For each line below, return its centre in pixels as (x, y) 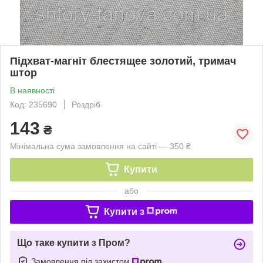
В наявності (32, 90)
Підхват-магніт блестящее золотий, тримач (123, 61)
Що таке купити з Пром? (74, 242)
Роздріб (86, 104)
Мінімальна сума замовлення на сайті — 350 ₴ (100, 146)
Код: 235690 (33, 104)
